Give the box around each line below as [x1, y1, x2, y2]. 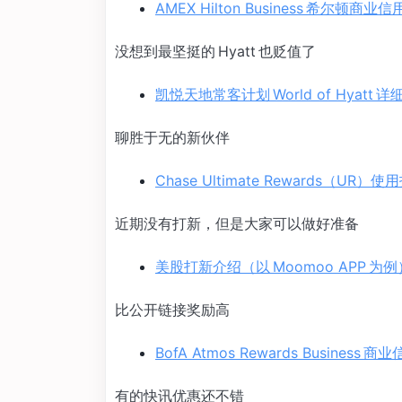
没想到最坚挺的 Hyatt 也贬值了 [115, 42, 316, 60]
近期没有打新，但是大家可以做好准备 [115, 214, 359, 232]
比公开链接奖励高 [115, 301, 230, 319]
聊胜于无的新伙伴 [115, 128, 230, 146]
